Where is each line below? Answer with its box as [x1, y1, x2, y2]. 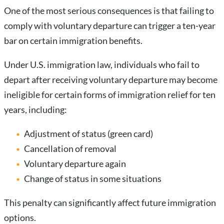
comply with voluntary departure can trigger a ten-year [4, 20, 215, 31]
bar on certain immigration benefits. [4, 35, 142, 46]
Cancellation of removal [24, 143, 116, 154]
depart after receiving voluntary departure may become [4, 74, 217, 85]
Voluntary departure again [24, 158, 126, 169]
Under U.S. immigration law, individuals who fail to [4, 59, 199, 70]
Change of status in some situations [24, 173, 161, 184]
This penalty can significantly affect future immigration [4, 197, 216, 208]
